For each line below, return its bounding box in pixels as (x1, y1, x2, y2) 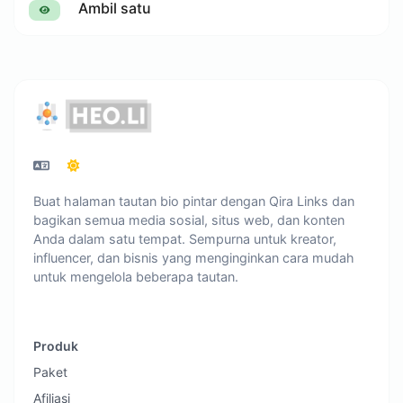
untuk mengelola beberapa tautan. (33, 269, 238, 285)
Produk (33, 338, 78, 354)
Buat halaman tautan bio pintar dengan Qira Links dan (33, 193, 354, 210)
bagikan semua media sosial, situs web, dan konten (33, 212, 345, 228)
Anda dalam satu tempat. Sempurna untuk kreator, (33, 231, 336, 247)
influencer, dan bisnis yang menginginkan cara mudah (33, 250, 354, 266)
